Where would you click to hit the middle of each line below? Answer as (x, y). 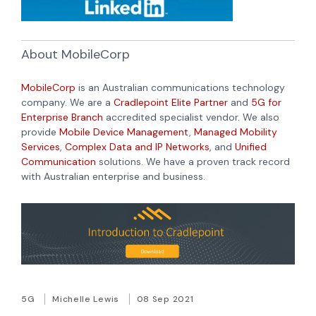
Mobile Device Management (124, 132)
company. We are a (67, 102)
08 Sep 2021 (165, 299)
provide (40, 132)
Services (41, 146)
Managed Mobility (236, 132)
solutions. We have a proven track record (194, 161)
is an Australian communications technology (180, 87)
